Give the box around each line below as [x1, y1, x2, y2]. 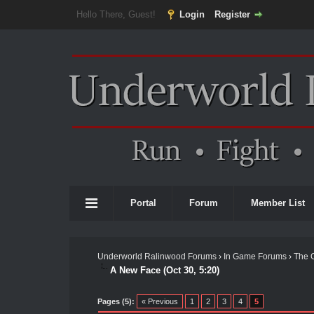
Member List [251, 198, 305, 208]
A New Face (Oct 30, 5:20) [109, 264, 219, 275]
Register [214, 9, 250, 20]
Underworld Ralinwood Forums [97, 252, 217, 261]
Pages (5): [97, 296, 135, 306]
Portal [130, 198, 156, 208]
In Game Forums [223, 252, 287, 261]
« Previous [141, 296, 178, 306]
